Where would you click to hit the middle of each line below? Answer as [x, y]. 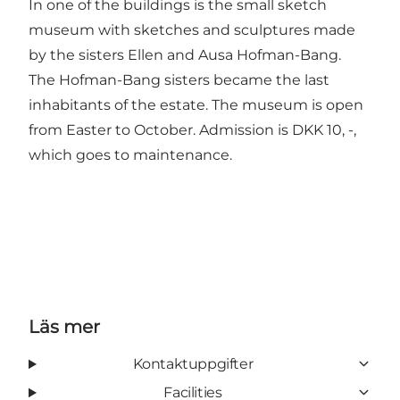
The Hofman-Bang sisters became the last [179, 79]
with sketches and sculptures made [225, 29]
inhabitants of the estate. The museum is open [196, 104]
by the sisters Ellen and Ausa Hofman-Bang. [185, 54]
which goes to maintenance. [130, 154]
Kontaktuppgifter [193, 363]
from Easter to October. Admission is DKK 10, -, [192, 129]
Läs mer [64, 326]
